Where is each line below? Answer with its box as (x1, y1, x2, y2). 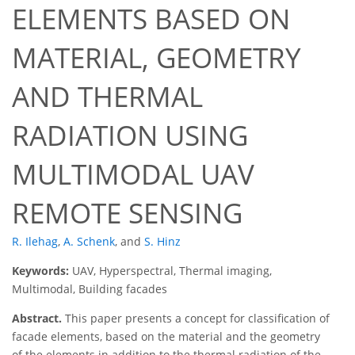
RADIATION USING (12, 116, 248, 155)
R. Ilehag (12, 234, 58, 250)
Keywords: (12, 263, 72, 279)
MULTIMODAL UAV (12, 155, 254, 193)
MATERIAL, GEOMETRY (12, 39, 301, 77)
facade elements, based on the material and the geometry (12, 329, 320, 345)
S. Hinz (144, 234, 181, 250)
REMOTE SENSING (12, 194, 242, 232)
